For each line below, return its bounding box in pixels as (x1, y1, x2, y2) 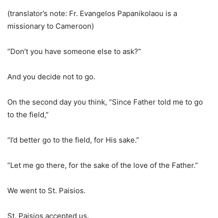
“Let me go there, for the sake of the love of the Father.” (7, 161, 198, 170)
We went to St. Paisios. (7, 186, 86, 195)
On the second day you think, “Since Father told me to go (7, 97, 203, 107)
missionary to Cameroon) (7, 21, 94, 31)
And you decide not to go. (7, 72, 95, 81)
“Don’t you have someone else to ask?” (7, 47, 141, 56)
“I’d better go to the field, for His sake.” (7, 135, 139, 145)
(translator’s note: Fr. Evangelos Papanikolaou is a (7, 9, 177, 18)
